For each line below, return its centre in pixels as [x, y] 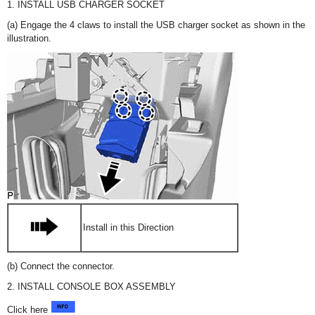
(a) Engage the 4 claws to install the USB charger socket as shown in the [156, 25]
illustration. [29, 39]
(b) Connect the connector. [61, 266]
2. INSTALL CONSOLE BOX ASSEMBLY [91, 287]
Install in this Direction [128, 228]
